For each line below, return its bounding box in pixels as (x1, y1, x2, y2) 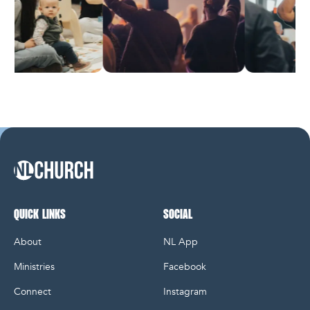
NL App (163, 235, 198, 249)
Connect (13, 284, 51, 298)
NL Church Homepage (12, 179, 124, 195)
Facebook (163, 259, 206, 273)
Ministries (13, 259, 55, 273)
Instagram (163, 284, 207, 298)
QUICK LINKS (13, 207, 66, 222)
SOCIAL (163, 207, 192, 222)
